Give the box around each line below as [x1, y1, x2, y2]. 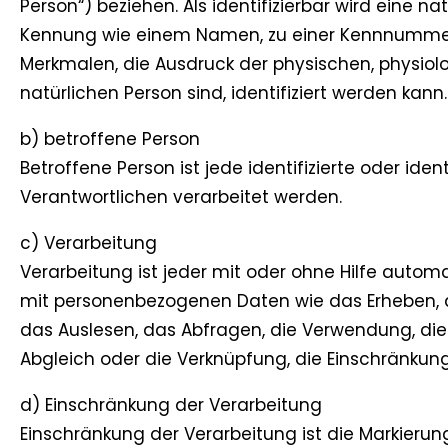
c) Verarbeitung [20, 231, 157, 256]
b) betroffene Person [20, 127, 200, 152]
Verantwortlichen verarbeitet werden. [20, 185, 342, 210]
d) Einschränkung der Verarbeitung [20, 393, 322, 418]
